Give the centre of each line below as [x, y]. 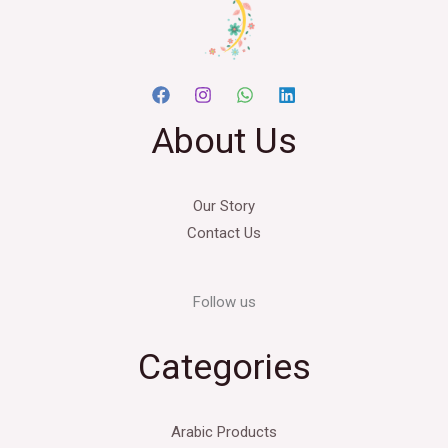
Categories [224, 366]
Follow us [224, 301]
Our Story [224, 205]
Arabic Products [224, 431]
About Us [224, 140]
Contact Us [224, 232]
